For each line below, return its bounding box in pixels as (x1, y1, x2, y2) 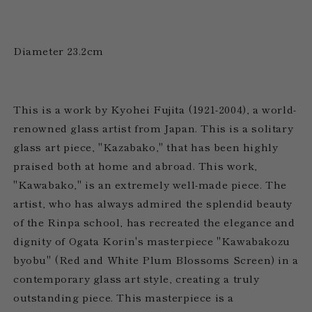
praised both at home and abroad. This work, (13, 157, 258, 173)
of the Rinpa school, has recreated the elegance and (13, 214, 295, 229)
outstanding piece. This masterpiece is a (13, 289, 235, 304)
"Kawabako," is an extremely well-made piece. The (13, 176, 287, 192)
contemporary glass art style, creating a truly (13, 270, 260, 286)
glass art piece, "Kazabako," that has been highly (13, 139, 279, 154)
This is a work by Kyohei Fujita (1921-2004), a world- (13, 101, 297, 116)
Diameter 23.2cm (13, 42, 104, 58)
